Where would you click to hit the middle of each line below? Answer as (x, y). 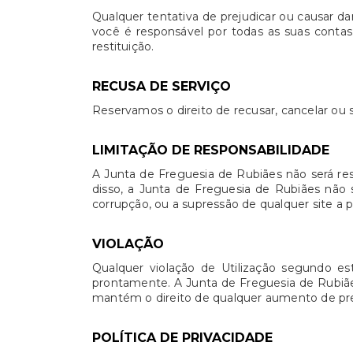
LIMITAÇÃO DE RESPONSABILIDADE (211, 150)
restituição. (123, 46)
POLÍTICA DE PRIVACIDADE (182, 338)
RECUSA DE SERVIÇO (162, 86)
